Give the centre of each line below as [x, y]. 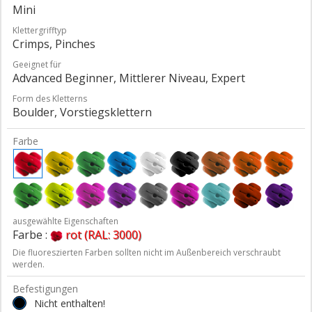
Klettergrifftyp [40, 30]
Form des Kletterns [50, 98]
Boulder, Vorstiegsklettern [82, 112]
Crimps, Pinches [54, 44]
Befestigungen [45, 288]
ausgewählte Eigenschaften [65, 221]
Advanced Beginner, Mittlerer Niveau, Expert [129, 78]
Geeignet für [37, 64]
